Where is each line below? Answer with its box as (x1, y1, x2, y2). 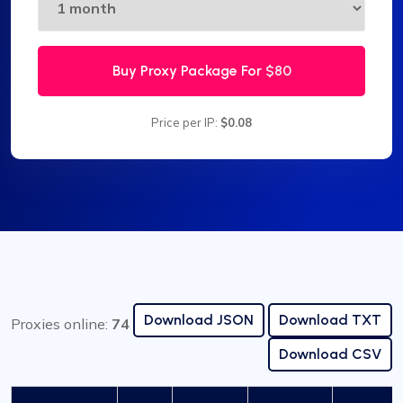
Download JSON (144, 311, 254, 329)
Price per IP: (151, 115, 220, 130)
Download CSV (279, 345, 381, 363)
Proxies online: (11, 315, 112, 334)
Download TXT (279, 311, 381, 329)
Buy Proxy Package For (112, 62, 265, 80)
